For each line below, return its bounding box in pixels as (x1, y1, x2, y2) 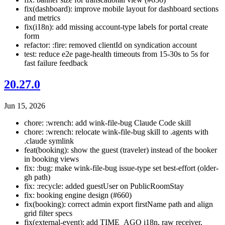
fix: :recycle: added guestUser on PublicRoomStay (24, 182, 184, 190)
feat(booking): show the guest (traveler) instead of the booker (24, 146, 217, 154)
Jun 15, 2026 (4, 101, 45, 110)
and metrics (24, 14, 60, 23)
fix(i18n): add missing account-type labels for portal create (24, 23, 208, 32)
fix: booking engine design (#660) (24, 191, 132, 199)
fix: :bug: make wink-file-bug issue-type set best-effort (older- (24, 164, 218, 172)
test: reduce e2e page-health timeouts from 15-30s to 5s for (24, 50, 209, 59)
